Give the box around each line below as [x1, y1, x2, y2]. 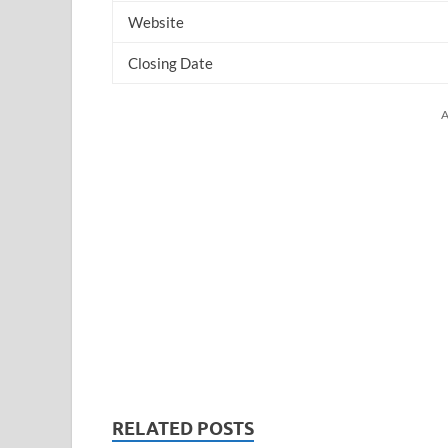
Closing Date [128, 53, 213, 72]
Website [128, 12, 184, 31]
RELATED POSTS [112, 417, 254, 439]
